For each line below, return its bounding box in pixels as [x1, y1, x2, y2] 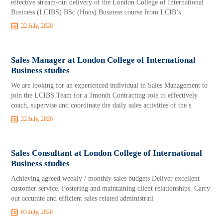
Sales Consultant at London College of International [11, 148, 203, 158]
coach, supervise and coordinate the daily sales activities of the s [11, 102, 192, 109]
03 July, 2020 [21, 209, 53, 216]
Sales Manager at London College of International [11, 55, 196, 65]
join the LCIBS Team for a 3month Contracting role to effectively [11, 92, 198, 99]
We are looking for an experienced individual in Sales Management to [11, 82, 208, 89]
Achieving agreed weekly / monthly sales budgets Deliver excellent [11, 175, 200, 182]
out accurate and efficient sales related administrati [11, 195, 154, 202]
